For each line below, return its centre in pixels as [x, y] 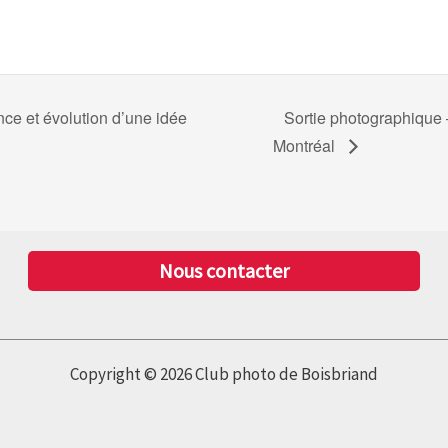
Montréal [306, 145]
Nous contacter [223, 270]
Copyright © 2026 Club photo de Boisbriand [224, 374]
